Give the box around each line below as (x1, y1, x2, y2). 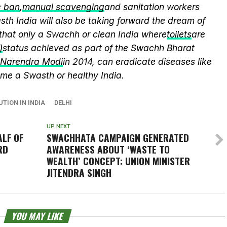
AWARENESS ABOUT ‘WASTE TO (46, 142, 170, 157)
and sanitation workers (104, 2, 200, 12)
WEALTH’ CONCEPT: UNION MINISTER (46, 154, 190, 168)
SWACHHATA (46, 130, 96, 145)
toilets (167, 29, 192, 40)
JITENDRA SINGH (46, 165, 111, 180)
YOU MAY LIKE (10, 209, 65, 222)
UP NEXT (46, 123, 70, 130)
